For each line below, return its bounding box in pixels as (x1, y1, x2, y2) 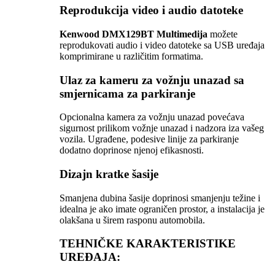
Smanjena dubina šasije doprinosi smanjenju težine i (60, 192, 260, 203)
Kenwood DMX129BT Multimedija (60, 28, 207, 39)
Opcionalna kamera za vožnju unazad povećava (60, 112, 244, 123)
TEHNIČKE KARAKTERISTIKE (60, 237, 236, 250)
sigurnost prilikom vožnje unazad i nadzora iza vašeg (60, 123, 264, 134)
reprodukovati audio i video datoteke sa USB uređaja (60, 39, 265, 50)
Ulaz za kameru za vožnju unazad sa (60, 73, 244, 87)
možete (207, 28, 238, 39)
